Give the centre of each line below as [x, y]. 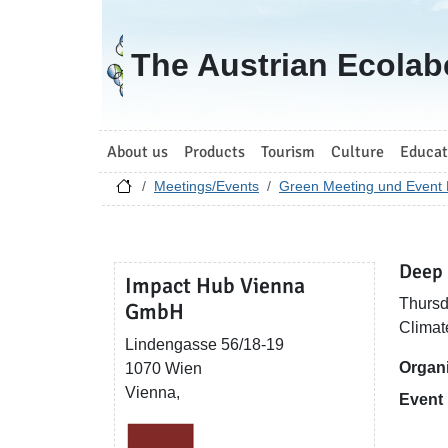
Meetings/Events [206, 186]
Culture [357, 151]
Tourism [288, 151]
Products [214, 151]
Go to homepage [173, 38]
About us [137, 151]
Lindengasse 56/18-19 [204, 344]
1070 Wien [163, 368]
